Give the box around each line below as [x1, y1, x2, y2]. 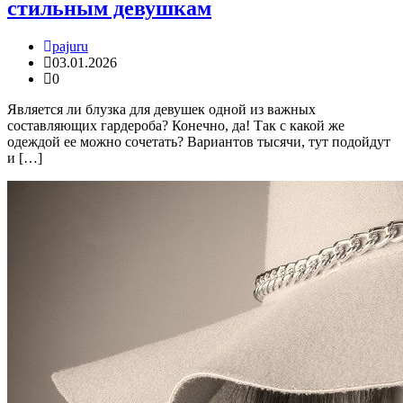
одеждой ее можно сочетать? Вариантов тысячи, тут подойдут [7, 133, 390, 149]
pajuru [52, 38, 88, 54]
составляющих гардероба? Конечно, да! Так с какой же [7, 117, 345, 133]
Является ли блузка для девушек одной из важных [7, 101, 316, 117]
